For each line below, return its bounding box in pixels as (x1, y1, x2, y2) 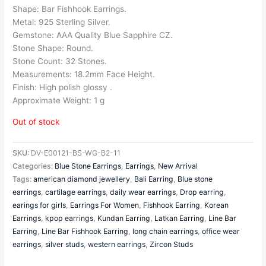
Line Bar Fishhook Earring (42, 226, 129, 236)
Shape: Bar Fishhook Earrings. (12, 4, 127, 14)
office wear (202, 226, 240, 236)
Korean (204, 200, 229, 210)
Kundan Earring (97, 213, 151, 223)
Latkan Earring (154, 213, 205, 223)
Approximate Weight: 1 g (12, 95, 105, 105)
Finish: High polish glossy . (12, 82, 113, 92)
